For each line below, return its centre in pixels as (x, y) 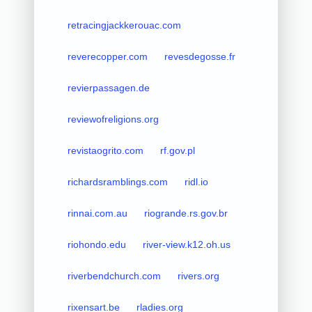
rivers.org (198, 275)
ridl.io (196, 181)
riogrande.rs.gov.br (186, 213)
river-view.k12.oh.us (186, 244)
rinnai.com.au (97, 213)
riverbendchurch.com (114, 275)
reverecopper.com (107, 56)
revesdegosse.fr (200, 56)
